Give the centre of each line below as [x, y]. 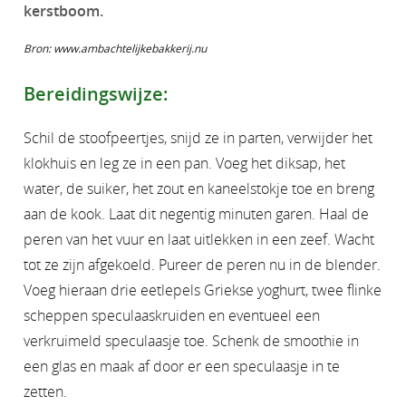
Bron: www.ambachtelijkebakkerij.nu [115, 48]
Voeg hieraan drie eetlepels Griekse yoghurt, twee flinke [203, 290]
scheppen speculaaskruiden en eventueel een [172, 315]
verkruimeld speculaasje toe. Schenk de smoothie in [191, 341]
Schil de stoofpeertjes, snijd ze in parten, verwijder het [198, 138]
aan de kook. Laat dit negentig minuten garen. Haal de [196, 214]
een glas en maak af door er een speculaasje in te [182, 366]
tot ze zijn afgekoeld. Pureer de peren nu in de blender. [202, 265]
